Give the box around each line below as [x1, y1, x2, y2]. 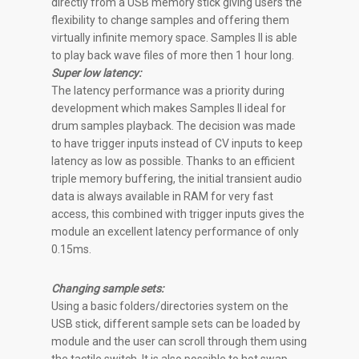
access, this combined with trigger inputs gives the [51, 208, 305, 221]
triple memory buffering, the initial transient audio [51, 172, 303, 186]
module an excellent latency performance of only [51, 225, 300, 239]
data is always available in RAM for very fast [51, 190, 274, 204]
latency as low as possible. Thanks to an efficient [51, 155, 296, 168]
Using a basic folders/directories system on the [51, 300, 289, 313]
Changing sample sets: [51, 282, 164, 296]
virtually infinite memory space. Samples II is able [51, 31, 298, 45]
